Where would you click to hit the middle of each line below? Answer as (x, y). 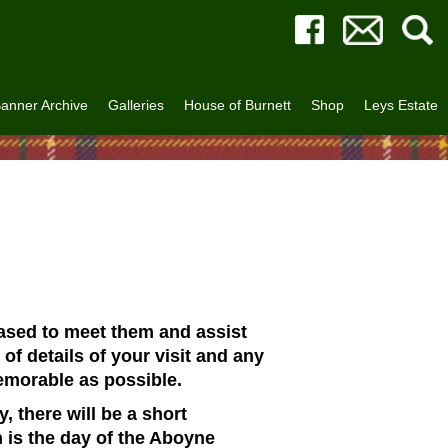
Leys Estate (401, 105)
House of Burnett (237, 105)
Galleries (136, 105)
